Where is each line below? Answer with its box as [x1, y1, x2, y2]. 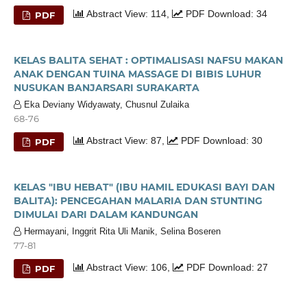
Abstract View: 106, [84, 261, 173, 273]
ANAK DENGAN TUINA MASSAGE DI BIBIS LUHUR [13, 67, 261, 80]
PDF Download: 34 [183, 8, 268, 19]
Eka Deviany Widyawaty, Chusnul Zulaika [21, 99, 189, 110]
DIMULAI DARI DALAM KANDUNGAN [13, 208, 198, 221]
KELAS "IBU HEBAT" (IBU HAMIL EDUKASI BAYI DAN [13, 180, 275, 193]
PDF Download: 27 [184, 261, 269, 273]
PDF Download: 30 [178, 134, 263, 146]
